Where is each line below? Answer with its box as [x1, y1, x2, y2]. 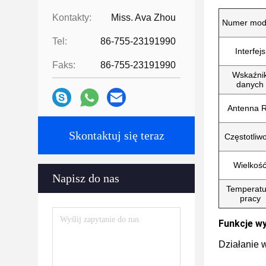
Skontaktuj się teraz [68, 129, 164, 142]
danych [236, 80, 264, 89]
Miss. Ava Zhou [111, 12, 176, 23]
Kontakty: [52, 12, 91, 23]
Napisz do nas [52, 172, 119, 185]
